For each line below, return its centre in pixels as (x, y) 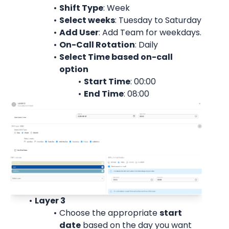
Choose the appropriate (109, 213)
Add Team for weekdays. (152, 32)
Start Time (107, 81)
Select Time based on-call (116, 57)
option (74, 69)
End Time (104, 94)
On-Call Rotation (97, 44)
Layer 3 (50, 201)
